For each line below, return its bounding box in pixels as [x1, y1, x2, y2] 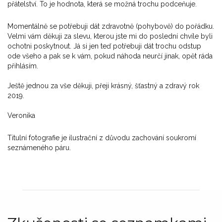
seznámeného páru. [7, 144, 71, 152]
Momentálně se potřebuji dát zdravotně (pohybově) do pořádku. [7, 22, 214, 31]
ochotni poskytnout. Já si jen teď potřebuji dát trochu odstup [7, 42, 201, 51]
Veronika [7, 111, 35, 120]
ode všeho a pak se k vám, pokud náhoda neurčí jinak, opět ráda [7, 52, 213, 60]
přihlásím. [7, 62, 38, 70]
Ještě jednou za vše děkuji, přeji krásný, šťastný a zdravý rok [7, 82, 199, 90]
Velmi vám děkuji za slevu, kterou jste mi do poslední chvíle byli [7, 32, 213, 41]
